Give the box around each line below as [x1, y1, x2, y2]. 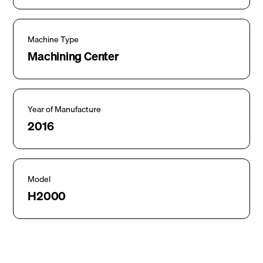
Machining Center [28, 47, 119, 65]
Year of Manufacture [28, 103, 102, 116]
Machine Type [28, 33, 79, 46]
